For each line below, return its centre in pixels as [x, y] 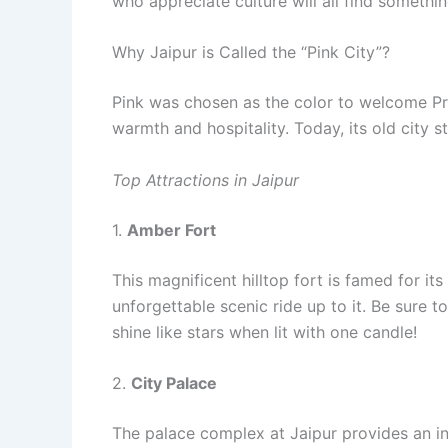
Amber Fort [171, 229]
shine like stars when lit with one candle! [264, 331]
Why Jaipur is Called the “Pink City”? [251, 52]
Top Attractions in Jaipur [205, 179]
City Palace [174, 383]
